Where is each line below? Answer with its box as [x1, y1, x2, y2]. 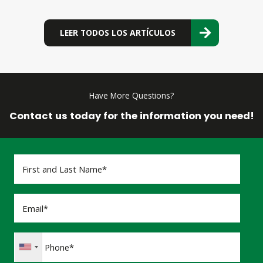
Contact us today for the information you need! [9, 109, 254, 123]
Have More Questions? [89, 90, 174, 101]
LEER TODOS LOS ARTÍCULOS [59, 27, 176, 39]
